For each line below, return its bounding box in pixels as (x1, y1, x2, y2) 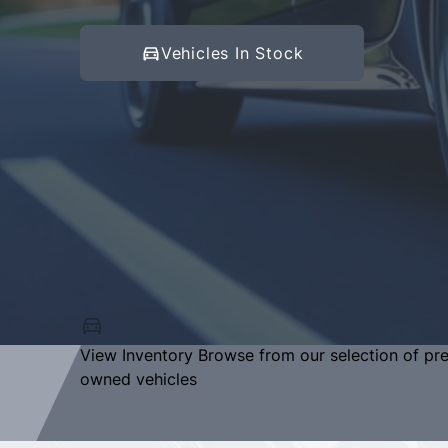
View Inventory (80, 345, 193, 365)
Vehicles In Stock (160, 43, 304, 63)
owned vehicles (80, 369, 197, 389)
